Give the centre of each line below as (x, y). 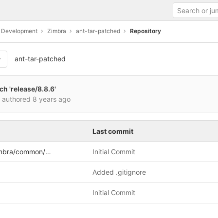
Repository (145, 31)
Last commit (113, 131)
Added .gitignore (119, 172)
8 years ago (52, 99)
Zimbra (57, 31)
